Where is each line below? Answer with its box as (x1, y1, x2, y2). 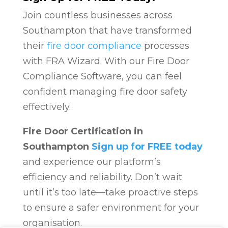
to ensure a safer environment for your (22, 202, 199, 213)
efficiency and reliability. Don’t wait (22, 171, 182, 183)
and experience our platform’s (22, 156, 161, 167)
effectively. (22, 101, 71, 112)
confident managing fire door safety (22, 85, 187, 97)
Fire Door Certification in (22, 125, 143, 137)
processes (141, 40, 189, 51)
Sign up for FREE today (91, 140, 203, 152)
